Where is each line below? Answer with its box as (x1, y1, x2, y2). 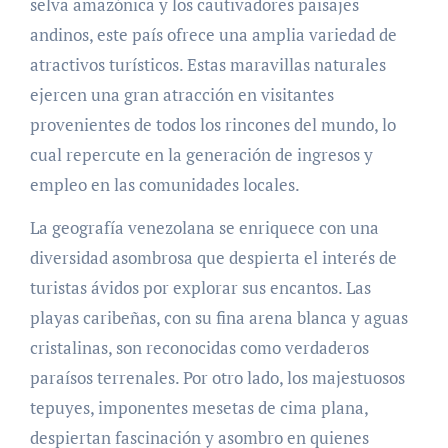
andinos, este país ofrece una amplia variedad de (29, 23, 397, 47)
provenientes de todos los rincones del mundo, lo (29, 113, 396, 137)
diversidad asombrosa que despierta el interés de (29, 246, 397, 270)
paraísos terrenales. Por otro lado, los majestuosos (29, 366, 405, 390)
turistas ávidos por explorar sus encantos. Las (29, 276, 371, 300)
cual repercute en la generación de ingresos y (29, 143, 373, 167)
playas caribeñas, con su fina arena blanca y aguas (29, 306, 408, 330)
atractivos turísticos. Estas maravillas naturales (29, 53, 386, 77)
